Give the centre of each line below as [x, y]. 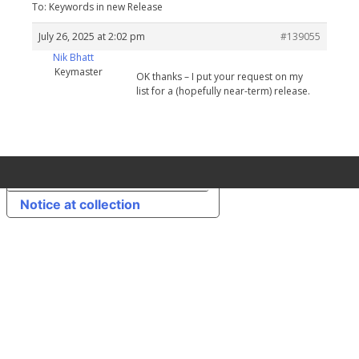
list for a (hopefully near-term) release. [223, 91]
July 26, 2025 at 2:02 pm [92, 37]
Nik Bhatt [73, 58]
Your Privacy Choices [129, 177]
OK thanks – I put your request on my [220, 77]
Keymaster [78, 72]
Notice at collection [80, 205]
